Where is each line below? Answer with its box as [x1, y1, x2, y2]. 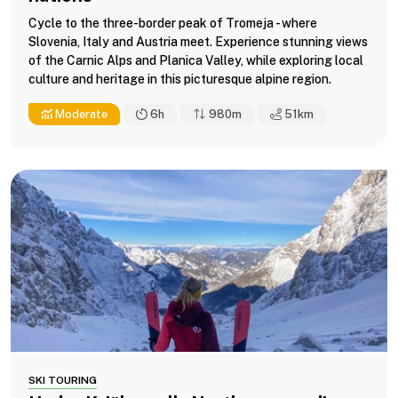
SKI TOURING [28, 373, 97, 386]
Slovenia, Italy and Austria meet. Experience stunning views [28, 34, 368, 49]
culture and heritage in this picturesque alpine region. [28, 71, 331, 86]
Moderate [52, 107, 107, 121]
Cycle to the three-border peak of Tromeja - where [28, 15, 317, 30]
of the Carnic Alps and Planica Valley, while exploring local [28, 52, 363, 68]
